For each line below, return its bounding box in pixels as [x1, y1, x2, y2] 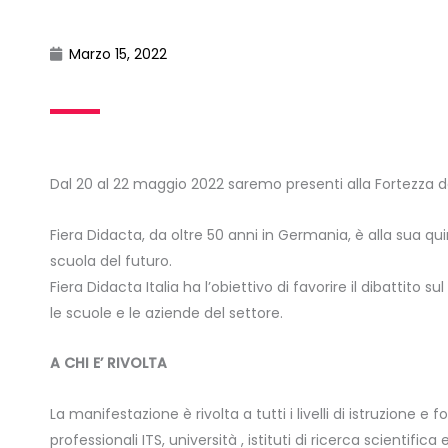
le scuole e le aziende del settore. [50, 302, 283, 323]
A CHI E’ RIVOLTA [50, 353, 167, 373]
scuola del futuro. [50, 250, 172, 271]
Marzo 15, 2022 [69, 44, 167, 64]
